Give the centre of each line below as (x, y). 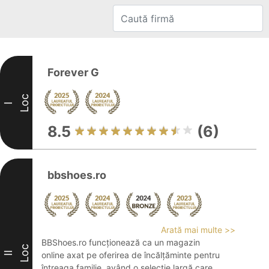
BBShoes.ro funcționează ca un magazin (121, 242)
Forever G (73, 72)
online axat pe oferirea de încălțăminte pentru (131, 255)
